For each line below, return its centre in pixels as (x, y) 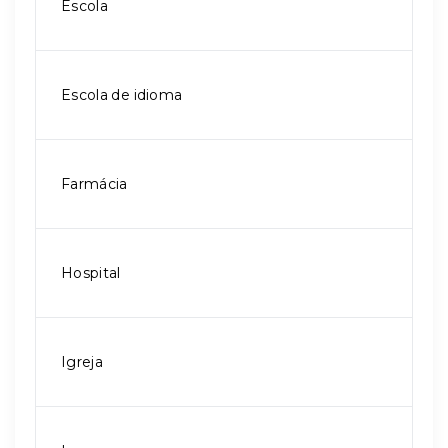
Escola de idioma (122, 95)
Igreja (82, 362)
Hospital (91, 273)
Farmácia (94, 184)
